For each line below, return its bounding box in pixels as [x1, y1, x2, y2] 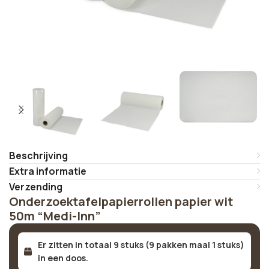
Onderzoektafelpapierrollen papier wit [9, 193, 233, 210]
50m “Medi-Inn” [9, 208, 101, 224]
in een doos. [37, 252, 88, 264]
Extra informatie [9, 165, 86, 178]
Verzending [9, 180, 62, 193]
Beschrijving [9, 149, 68, 162]
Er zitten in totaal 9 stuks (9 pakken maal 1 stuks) [37, 239, 244, 250]
